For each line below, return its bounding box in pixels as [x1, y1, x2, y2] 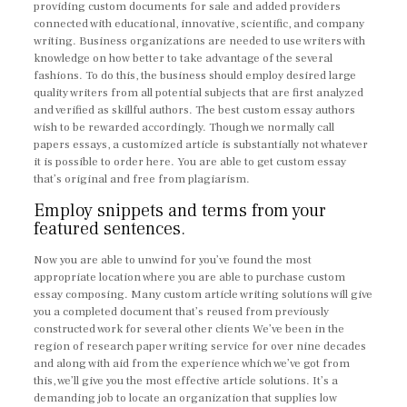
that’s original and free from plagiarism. [34, 172, 251, 186]
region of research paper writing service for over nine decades [34, 339, 367, 353]
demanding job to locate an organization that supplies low [34, 391, 338, 405]
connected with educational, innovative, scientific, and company [34, 16, 365, 31]
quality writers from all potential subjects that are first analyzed [34, 85, 364, 100]
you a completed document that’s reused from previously [34, 304, 330, 319]
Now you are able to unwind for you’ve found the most [34, 253, 313, 267]
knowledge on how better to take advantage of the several [34, 51, 333, 65]
